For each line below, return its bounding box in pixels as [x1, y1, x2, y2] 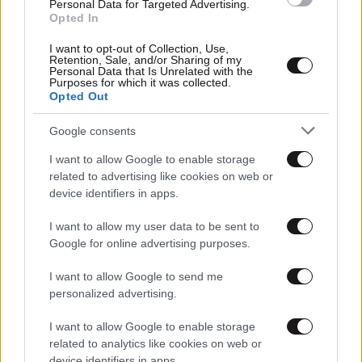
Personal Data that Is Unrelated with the [49, 65, 253, 78]
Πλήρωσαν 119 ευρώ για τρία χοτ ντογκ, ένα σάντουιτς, [6, 90, 346, 104]
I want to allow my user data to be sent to [49, 220, 259, 233]
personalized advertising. [49, 287, 177, 300]
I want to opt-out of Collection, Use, [49, 42, 229, 55]
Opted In [49, 11, 99, 24]
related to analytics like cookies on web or [49, 337, 262, 350]
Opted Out [49, 90, 109, 103]
